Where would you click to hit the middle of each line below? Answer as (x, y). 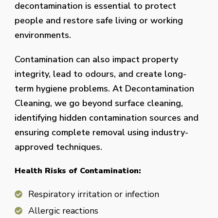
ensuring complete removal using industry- (101, 132)
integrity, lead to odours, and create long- (100, 74)
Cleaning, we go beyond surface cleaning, (99, 103)
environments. (43, 35)
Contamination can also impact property (96, 59)
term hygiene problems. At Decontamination (104, 88)
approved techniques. (58, 147)
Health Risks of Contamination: (78, 171)
